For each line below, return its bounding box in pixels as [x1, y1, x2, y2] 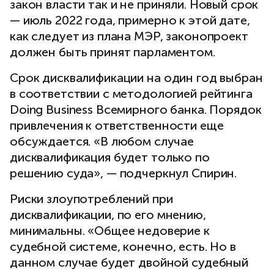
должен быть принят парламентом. [10, 45, 215, 60]
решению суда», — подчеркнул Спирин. [10, 166, 237, 181]
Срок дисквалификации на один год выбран [10, 70, 263, 86]
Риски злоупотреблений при [10, 191, 173, 207]
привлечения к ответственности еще [10, 118, 224, 133]
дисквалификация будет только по [10, 150, 210, 165]
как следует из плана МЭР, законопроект [10, 29, 248, 44]
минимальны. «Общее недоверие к [10, 223, 210, 239]
